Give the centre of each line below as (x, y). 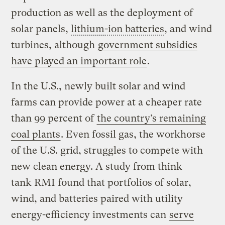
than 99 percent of (54, 119)
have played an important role (79, 61)
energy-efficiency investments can (90, 215)
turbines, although (54, 45)
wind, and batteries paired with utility (97, 199)
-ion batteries (135, 29)
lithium (88, 29)
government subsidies (148, 45)
